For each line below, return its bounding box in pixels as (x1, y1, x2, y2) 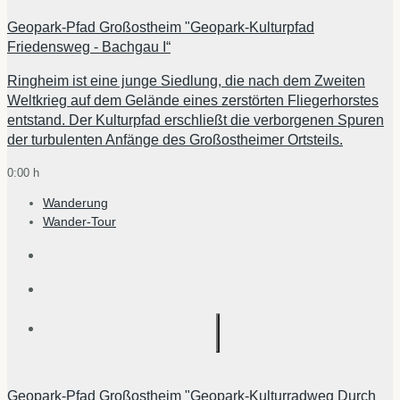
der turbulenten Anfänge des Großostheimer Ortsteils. (7, 131, 343, 147)
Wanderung (43, 196, 108, 211)
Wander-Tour (43, 214, 116, 229)
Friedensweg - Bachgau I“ (7, 38, 171, 54)
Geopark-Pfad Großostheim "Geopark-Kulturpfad (7, 19, 314, 35)
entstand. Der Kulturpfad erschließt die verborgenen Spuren (7, 112, 384, 128)
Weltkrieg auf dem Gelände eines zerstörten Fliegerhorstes (7, 92, 379, 108)
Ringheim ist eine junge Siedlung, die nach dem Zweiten (7, 72, 365, 88)
